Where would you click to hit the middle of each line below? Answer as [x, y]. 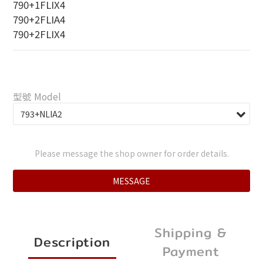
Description [72, 242]
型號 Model [37, 96]
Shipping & [191, 232]
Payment [191, 251]
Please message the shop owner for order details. [131, 153]
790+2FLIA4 [39, 19]
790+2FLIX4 [39, 34]
